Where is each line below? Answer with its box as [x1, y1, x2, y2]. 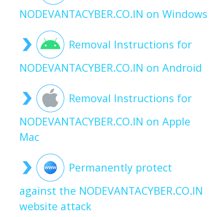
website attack [19, 199, 92, 214]
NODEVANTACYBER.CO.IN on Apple [19, 114, 190, 129]
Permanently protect [69, 160, 172, 175]
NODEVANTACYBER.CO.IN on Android [19, 61, 202, 75]
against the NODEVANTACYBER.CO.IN [19, 184, 203, 198]
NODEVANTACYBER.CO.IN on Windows [19, 7, 207, 21]
